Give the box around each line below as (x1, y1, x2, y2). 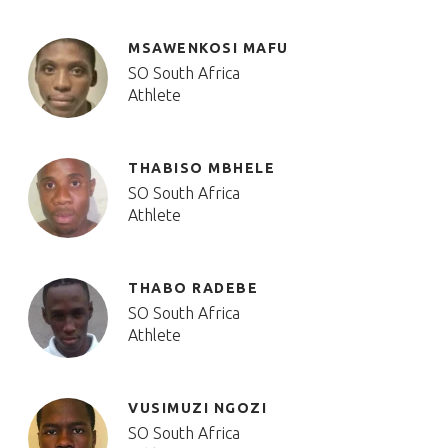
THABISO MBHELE (128, 160, 275, 176)
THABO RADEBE (128, 280, 258, 296)
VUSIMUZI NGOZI (128, 400, 267, 416)
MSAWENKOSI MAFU (128, 40, 289, 56)
